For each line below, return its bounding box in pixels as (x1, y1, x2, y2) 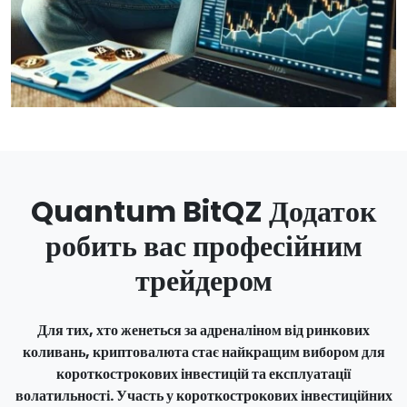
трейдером (134, 260, 273, 301)
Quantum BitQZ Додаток (31, 191, 376, 232)
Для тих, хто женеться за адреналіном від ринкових (37, 320, 370, 341)
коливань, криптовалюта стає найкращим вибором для (22, 342, 385, 362)
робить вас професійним (45, 225, 362, 266)
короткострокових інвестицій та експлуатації (56, 363, 351, 384)
